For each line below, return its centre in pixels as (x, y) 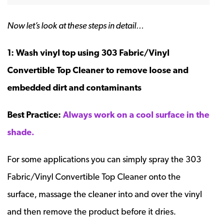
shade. (21, 132)
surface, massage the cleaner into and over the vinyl (105, 194)
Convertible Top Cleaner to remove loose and (98, 70)
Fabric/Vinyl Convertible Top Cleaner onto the (94, 176)
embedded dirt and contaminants (74, 87)
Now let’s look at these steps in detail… (76, 25)
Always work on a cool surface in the (136, 114)
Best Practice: (34, 114)
